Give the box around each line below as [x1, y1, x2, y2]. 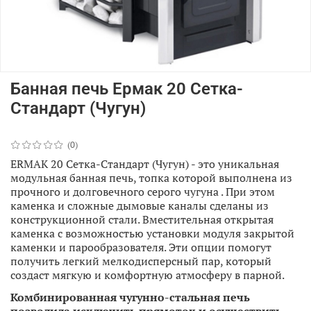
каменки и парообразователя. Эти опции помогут [10, 239, 271, 255]
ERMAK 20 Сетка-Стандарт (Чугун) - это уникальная [10, 155, 279, 171]
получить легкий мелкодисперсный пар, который [10, 253, 271, 269]
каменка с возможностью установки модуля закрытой [10, 225, 294, 241]
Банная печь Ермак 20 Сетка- [10, 78, 243, 99]
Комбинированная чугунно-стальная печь [10, 289, 250, 305]
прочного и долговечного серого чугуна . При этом [10, 183, 275, 199]
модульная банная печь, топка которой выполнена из [10, 169, 292, 185]
